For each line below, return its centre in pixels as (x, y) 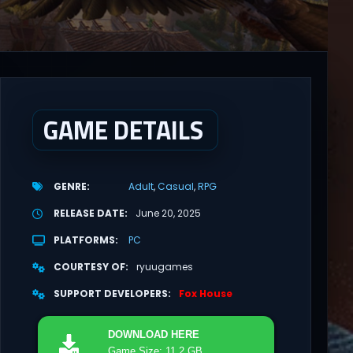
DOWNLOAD (139, 334)
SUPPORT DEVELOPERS (110, 294)
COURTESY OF (89, 267)
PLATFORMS (84, 240)
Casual (175, 187)
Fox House (205, 294)
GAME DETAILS (123, 130)
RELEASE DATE (89, 214)
